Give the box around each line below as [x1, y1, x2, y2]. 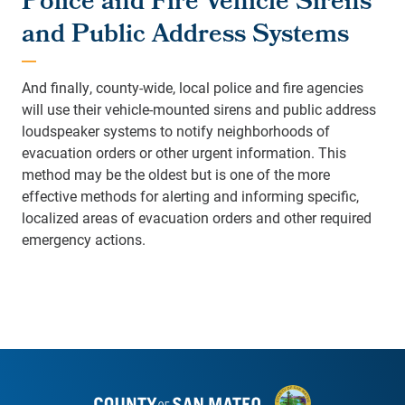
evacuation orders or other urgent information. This [22, 143, 346, 163]
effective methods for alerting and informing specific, [22, 186, 359, 206]
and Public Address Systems [22, 15, 349, 59]
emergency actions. [22, 230, 153, 250]
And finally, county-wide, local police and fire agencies [22, 78, 363, 98]
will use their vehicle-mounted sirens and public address [22, 99, 376, 119]
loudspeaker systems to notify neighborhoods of [22, 121, 330, 141]
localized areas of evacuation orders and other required [22, 208, 372, 228]
